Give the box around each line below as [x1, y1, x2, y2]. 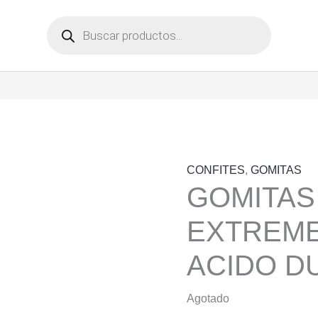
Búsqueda [46, 15, 98, 27]
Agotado [187, 292, 230, 305]
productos [46, 38, 96, 50]
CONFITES [187, 164, 246, 177]
